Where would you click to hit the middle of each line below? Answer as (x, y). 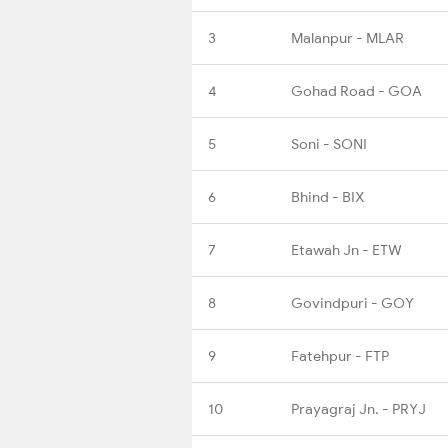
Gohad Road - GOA (356, 90)
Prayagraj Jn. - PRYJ (358, 408)
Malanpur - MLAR (347, 37)
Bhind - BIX (327, 196)
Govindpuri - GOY (352, 302)
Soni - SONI (329, 143)
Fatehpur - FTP (340, 355)
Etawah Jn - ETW (346, 249)
